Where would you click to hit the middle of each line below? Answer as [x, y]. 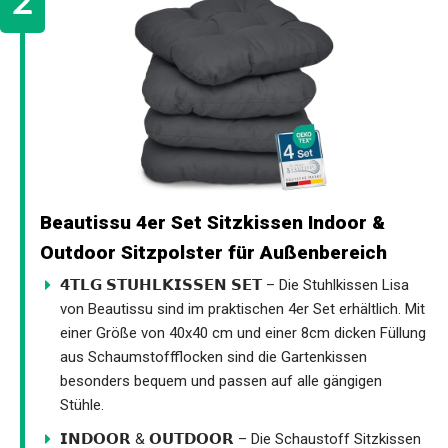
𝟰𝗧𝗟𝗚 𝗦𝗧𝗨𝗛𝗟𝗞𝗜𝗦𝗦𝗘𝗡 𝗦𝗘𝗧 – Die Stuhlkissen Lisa [234, 284]
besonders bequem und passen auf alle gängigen [221, 380]
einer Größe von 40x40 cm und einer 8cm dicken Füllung [243, 332]
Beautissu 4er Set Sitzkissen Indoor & [212, 222]
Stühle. [82, 404]
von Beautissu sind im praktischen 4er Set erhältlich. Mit [242, 308]
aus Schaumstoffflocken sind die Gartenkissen [213, 356]
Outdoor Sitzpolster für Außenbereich [213, 252]
